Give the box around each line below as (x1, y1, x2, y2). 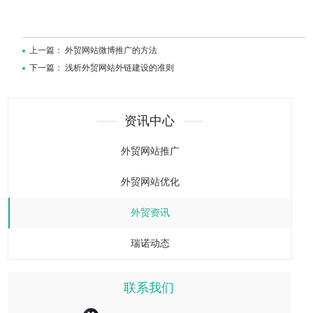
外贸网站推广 (121, 145, 180, 156)
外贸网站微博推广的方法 (65, 45, 158, 55)
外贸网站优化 (121, 176, 180, 187)
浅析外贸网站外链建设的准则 (65, 62, 175, 73)
